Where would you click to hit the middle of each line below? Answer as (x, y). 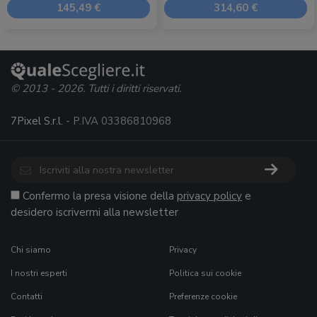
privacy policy (209, 196)
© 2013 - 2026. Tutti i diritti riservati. (96, 88)
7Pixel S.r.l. (37, 121)
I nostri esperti (39, 273)
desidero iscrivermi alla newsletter (94, 212)
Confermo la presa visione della (100, 196)
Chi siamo (31, 250)
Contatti (27, 296)
